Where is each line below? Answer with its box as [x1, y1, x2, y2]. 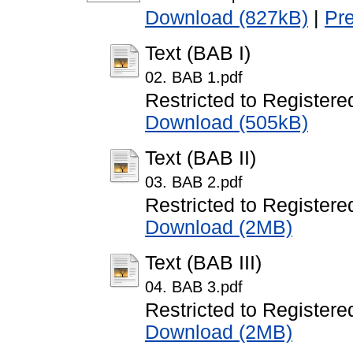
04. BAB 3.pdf [145, 278, 243, 296]
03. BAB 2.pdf [145, 173, 243, 191]
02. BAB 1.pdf [145, 69, 243, 87]
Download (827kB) [145, 7, 308, 29]
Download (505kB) [145, 112, 308, 134]
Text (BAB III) [145, 252, 262, 274]
